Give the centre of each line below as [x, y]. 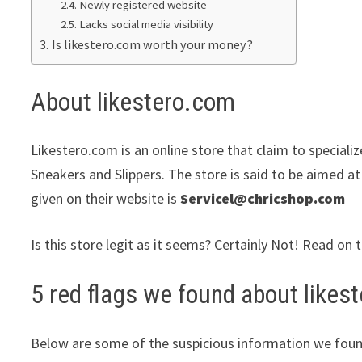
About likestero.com [133, 101]
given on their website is [106, 199]
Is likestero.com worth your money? [152, 45]
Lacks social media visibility [146, 25]
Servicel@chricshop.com [263, 199]
